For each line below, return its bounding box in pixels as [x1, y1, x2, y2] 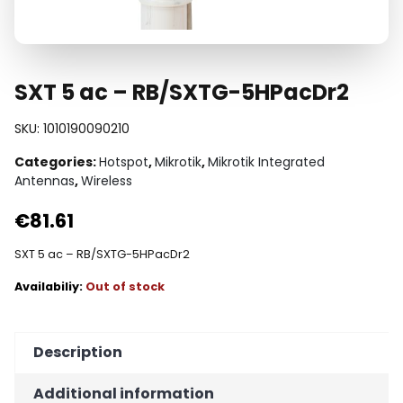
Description [33, 342, 122, 363]
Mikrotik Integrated [208, 153, 325, 172]
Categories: [14, 153, 99, 172]
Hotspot [99, 153, 148, 172]
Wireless [81, 172, 132, 191]
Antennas [14, 172, 75, 191]
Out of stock [85, 279, 165, 295]
